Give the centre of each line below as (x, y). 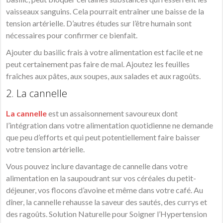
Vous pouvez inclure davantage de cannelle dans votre (97, 166)
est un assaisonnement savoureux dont (112, 113)
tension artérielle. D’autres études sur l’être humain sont (99, 23)
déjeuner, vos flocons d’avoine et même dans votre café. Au (105, 190)
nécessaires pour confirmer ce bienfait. (72, 35)
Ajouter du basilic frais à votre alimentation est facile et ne (105, 52)
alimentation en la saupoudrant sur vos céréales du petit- (101, 178)
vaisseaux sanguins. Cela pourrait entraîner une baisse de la (105, 11)
